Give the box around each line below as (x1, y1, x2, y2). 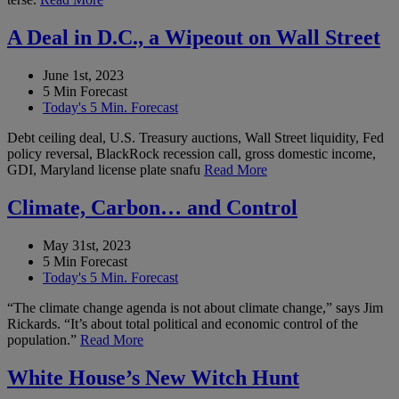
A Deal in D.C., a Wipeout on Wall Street (7, 26, 380, 50)
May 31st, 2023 (43, 237, 131, 253)
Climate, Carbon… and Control (7, 196, 297, 220)
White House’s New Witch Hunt (7, 365, 299, 389)
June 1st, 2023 (43, 68, 124, 84)
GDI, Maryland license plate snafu (7, 162, 204, 178)
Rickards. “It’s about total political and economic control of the (7, 315, 358, 331)
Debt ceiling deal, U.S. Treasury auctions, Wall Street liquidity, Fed (7, 130, 384, 146)
